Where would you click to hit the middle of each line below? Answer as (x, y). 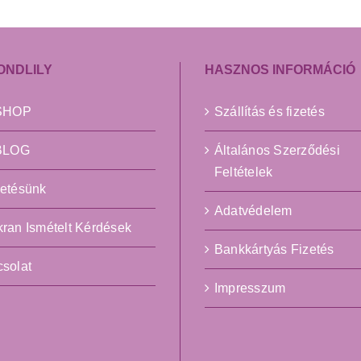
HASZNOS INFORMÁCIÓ (280, 70)
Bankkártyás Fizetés (274, 249)
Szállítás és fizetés (270, 112)
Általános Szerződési (277, 150)
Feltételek (244, 172)
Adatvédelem (253, 211)
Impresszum (250, 288)
